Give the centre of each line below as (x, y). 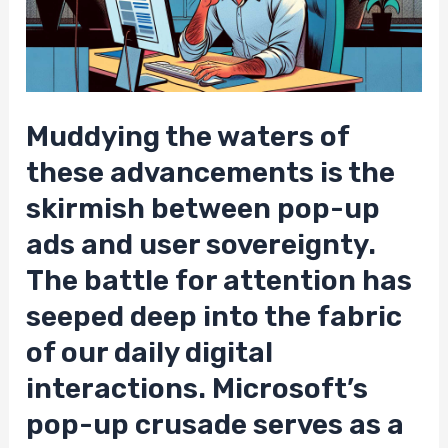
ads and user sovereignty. (201, 245)
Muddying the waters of (188, 137)
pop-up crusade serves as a (215, 425)
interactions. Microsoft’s (197, 389)
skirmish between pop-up (203, 209)
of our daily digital (150, 353)
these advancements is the (211, 173)
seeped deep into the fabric (214, 317)
